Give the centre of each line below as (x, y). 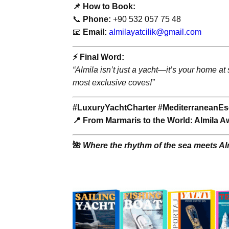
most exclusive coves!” (113, 82)
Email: (95, 32)
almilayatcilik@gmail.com (155, 32)
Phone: (97, 19)
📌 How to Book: (104, 6)
